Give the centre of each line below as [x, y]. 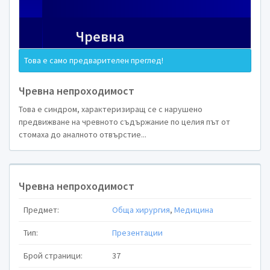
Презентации [137, 232]
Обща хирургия [141, 209]
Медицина [194, 209]
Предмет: [41, 209]
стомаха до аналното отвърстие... [83, 134]
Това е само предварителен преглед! [94, 60]
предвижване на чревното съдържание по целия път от [124, 121]
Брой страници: [53, 255]
